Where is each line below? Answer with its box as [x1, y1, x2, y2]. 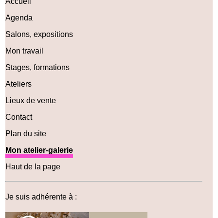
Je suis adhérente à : [5, 193, 77, 201]
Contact [5, 113, 33, 122]
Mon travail [5, 47, 44, 55]
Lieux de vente [5, 96, 56, 105]
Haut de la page [5, 163, 61, 171]
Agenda [5, 14, 33, 22]
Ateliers [5, 80, 32, 89]
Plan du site [5, 129, 47, 138]
